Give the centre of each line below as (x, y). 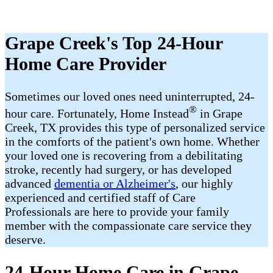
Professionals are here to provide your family (117, 211)
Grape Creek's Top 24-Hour (114, 43)
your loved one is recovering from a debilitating (124, 155)
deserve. (25, 239)
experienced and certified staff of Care (100, 197)
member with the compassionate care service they (128, 225)
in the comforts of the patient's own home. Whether (132, 141)
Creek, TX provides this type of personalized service (135, 127)
